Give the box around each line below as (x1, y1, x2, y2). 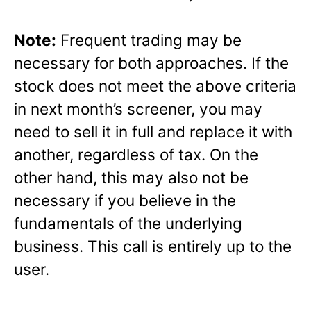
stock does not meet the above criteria (14, 76, 296, 95)
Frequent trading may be (56, 30, 242, 49)
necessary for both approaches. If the (14, 53, 289, 72)
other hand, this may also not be (14, 167, 249, 187)
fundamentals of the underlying (14, 213, 242, 233)
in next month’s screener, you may (14, 99, 262, 118)
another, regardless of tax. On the (14, 144, 258, 164)
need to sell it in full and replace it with (14, 121, 292, 141)
